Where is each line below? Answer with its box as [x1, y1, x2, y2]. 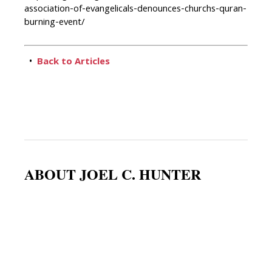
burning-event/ [24, 15, 84, 32]
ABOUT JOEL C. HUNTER [24, 163, 201, 185]
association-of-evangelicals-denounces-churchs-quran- [24, 2, 246, 18]
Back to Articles [37, 55, 110, 71]
